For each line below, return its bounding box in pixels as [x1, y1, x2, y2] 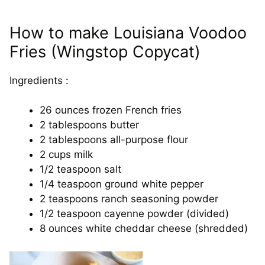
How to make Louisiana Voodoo [9, 22, 247, 43]
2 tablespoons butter [40, 119, 139, 131]
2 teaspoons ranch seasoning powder [40, 193, 218, 205]
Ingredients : [9, 74, 69, 86]
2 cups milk [40, 148, 93, 160]
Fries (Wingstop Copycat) [9, 41, 201, 62]
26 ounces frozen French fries [40, 104, 182, 116]
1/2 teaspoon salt [40, 163, 121, 175]
